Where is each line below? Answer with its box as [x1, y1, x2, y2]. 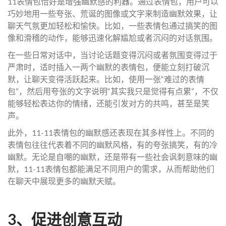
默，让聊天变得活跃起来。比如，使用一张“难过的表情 [8, 74, 204, 84]
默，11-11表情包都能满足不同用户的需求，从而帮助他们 [8, 164, 214, 174]
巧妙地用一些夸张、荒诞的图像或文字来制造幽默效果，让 [8, 9, 217, 18]
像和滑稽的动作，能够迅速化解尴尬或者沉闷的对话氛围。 [8, 33, 217, 42]
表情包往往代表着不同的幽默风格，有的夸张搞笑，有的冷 [8, 140, 217, 149]
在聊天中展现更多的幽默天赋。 [8, 176, 121, 186]
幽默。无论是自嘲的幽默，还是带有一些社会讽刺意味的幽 [8, 152, 217, 161]
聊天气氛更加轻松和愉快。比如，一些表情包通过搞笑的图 [8, 21, 217, 30]
